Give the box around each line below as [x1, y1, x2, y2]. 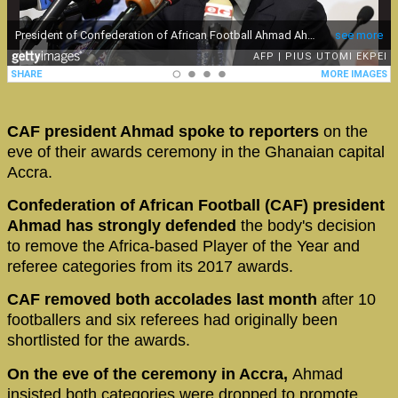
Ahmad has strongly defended [7, 217, 236, 235]
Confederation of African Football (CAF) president [7, 196, 385, 215]
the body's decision [236, 217, 376, 235]
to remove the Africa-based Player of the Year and [7, 237, 360, 256]
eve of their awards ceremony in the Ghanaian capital [7, 142, 385, 161]
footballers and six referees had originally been [7, 311, 338, 330]
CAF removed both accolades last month [7, 291, 322, 309]
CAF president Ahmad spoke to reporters [7, 122, 319, 140]
